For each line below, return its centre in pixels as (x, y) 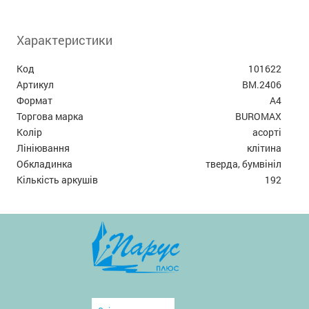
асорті (267, 132)
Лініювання (43, 148)
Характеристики (65, 40)
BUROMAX (258, 117)
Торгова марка (50, 117)
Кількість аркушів (58, 180)
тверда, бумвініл (243, 164)
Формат (35, 101)
